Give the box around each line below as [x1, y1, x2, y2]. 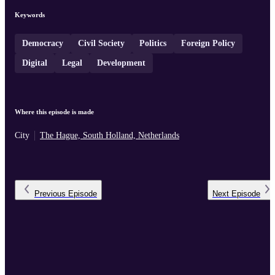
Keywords [15, 11, 45, 19]
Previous [34, 189, 66, 199]
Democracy [22, 39, 63, 48]
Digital [22, 58, 47, 68]
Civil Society [78, 39, 125, 48]
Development [97, 58, 145, 68]
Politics [139, 39, 166, 48]
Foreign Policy [181, 39, 235, 48]
